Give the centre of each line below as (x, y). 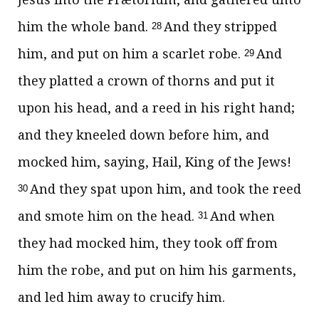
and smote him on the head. (108, 216)
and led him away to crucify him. (121, 297)
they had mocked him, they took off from (148, 243)
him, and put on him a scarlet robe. (131, 53)
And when (242, 216)
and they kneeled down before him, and (143, 135)
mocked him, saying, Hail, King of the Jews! (155, 162)
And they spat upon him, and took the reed (165, 189)
